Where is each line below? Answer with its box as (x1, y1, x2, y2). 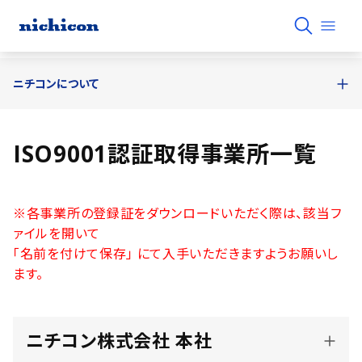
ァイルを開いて (13, 225, 100, 242)
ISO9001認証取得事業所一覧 (13, 138, 317, 169)
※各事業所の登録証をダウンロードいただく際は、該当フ (13, 204, 342, 222)
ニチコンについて (13, 76, 99, 91)
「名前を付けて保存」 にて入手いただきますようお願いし (13, 245, 339, 263)
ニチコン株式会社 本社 (26, 328, 213, 352)
